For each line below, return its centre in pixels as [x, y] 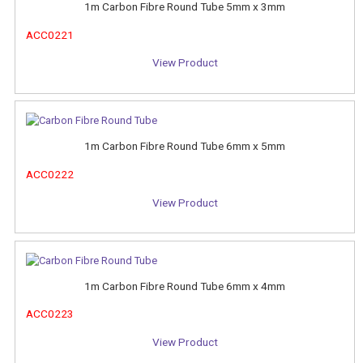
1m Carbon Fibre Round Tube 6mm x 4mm [185, 286]
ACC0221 [50, 34]
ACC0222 [50, 174]
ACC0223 [50, 314]
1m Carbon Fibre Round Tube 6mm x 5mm [185, 146]
